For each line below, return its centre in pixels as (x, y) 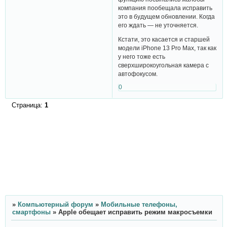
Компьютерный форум (55, 205)
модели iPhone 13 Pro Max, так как (167, 48)
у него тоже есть (142, 57)
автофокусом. (138, 74)
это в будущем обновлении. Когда (167, 16)
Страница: (28, 105)
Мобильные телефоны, (139, 205)
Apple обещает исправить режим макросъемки (135, 212)
